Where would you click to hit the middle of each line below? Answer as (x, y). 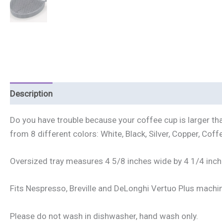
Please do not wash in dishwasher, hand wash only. (104, 216)
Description (31, 93)
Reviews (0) (179, 93)
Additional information (105, 93)
